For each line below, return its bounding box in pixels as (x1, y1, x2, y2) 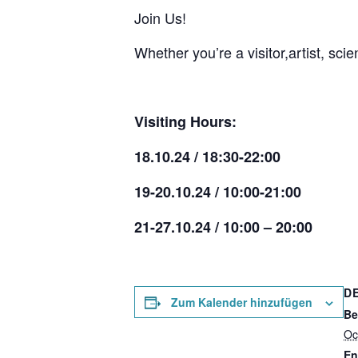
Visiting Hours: (134, 111, 241, 132)
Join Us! (134, 7, 186, 28)
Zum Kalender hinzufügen (171, 294, 312, 310)
